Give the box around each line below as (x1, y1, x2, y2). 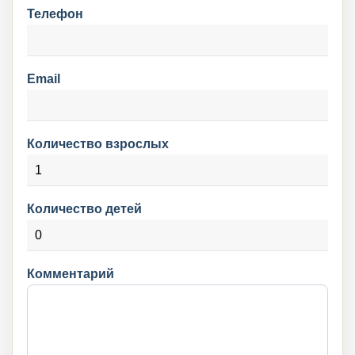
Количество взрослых (27, 137, 169, 151)
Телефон (27, 7, 83, 21)
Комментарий (27, 267, 114, 281)
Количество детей (27, 202, 142, 216)
